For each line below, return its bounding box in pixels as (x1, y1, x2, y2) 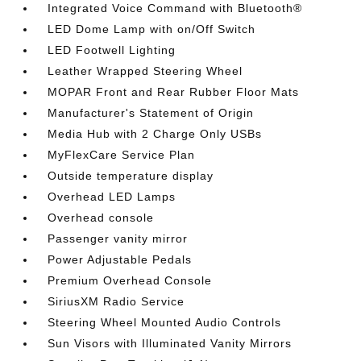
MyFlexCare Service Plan (48, 148, 196, 161)
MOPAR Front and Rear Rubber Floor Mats (48, 85, 300, 98)
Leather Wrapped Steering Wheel (48, 64, 243, 77)
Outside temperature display (48, 169, 214, 182)
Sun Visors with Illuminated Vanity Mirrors (48, 337, 293, 350)
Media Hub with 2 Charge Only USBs (48, 127, 263, 140)
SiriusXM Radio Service (48, 295, 185, 308)
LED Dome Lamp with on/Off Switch (48, 23, 256, 35)
